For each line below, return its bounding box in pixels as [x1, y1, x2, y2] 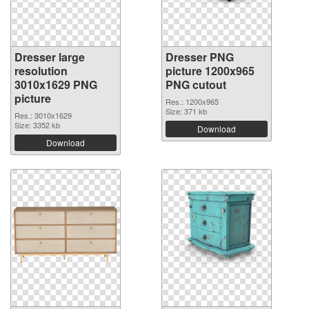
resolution [14, 63, 68, 79]
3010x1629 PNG [14, 77, 97, 93]
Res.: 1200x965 [166, 96, 219, 108]
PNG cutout [166, 77, 226, 93]
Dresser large [14, 49, 85, 66]
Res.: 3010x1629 [14, 110, 72, 121]
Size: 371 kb [166, 106, 207, 117]
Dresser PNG [166, 49, 234, 66]
